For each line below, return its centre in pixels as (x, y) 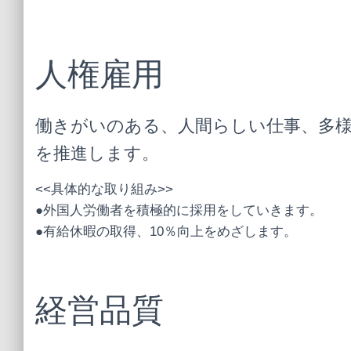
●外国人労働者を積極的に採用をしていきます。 (179, 210)
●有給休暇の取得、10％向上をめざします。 (166, 232)
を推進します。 (97, 153)
